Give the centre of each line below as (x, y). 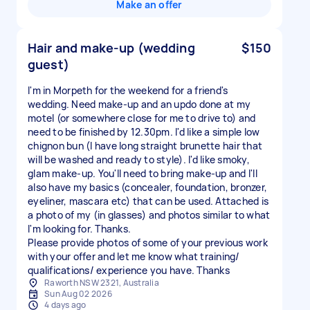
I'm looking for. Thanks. (79, 229)
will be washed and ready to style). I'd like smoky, (139, 159)
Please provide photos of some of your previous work (148, 243)
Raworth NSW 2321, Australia (102, 283)
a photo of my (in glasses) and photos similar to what (149, 215)
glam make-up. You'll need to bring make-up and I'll (143, 173)
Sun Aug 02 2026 (78, 294)
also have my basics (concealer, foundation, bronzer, (147, 187)
